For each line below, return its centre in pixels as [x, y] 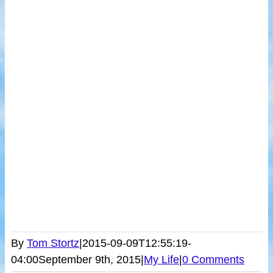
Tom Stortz [53, 243]
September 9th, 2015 [90, 259]
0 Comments [213, 259]
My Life [161, 259]
